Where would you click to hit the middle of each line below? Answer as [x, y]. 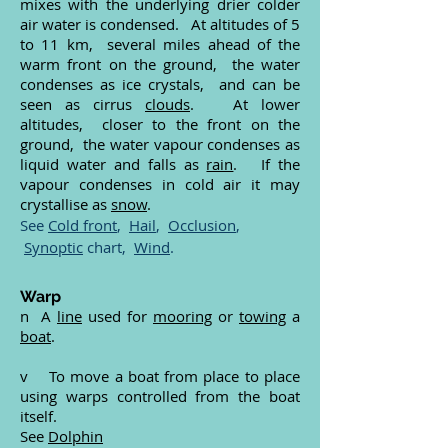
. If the [267, 164]
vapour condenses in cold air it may [160, 184]
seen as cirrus [82, 104]
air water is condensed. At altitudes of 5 [160, 24]
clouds [167, 104]
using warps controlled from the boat [160, 396]
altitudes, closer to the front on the [160, 124]
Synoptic [53, 247]
